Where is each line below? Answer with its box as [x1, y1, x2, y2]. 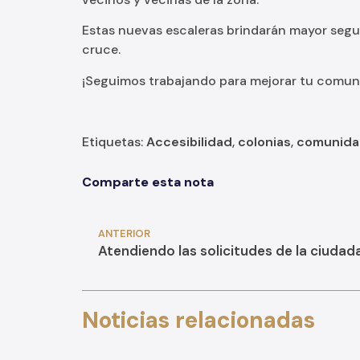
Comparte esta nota [82, 173, 214, 190]
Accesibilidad [146, 133, 232, 150]
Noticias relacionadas [82, 305, 315, 335]
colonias [238, 133, 291, 150]
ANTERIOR [98, 226, 150, 240]
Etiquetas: [82, 133, 146, 150]
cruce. [82, 41, 121, 59]
